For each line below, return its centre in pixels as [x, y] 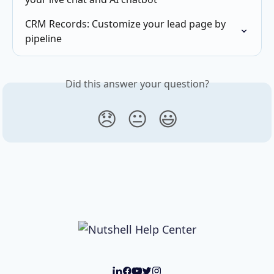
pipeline [43, 38]
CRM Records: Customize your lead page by [127, 24]
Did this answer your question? [137, 83]
